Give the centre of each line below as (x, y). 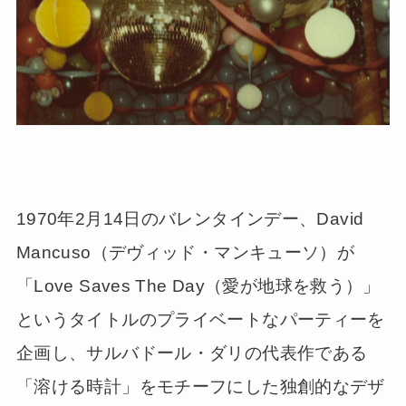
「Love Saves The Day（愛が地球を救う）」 (198, 286)
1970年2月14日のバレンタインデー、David (190, 219)
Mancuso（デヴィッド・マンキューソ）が (185, 253)
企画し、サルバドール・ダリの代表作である (192, 353)
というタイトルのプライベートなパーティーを (200, 320)
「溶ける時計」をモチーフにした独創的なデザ (200, 387)
